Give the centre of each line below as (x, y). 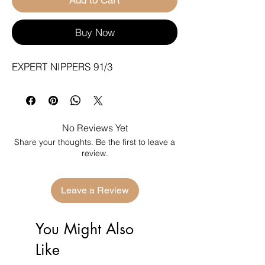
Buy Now (95, 32)
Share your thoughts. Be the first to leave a (95, 142)
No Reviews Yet (95, 127)
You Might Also (85, 229)
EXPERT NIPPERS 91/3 (62, 66)
